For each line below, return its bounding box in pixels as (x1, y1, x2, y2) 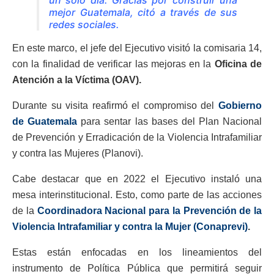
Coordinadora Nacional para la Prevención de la (37, 206, 262, 217)
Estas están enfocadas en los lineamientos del (12, 247, 262, 258)
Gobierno (218, 100, 262, 111)
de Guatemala (12, 116, 78, 127)
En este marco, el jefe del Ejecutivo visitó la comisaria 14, (12, 43, 262, 54)
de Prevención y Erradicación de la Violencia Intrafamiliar (12, 132, 262, 143)
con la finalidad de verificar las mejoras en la (12, 59, 215, 70)
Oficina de (214, 59, 262, 70)
